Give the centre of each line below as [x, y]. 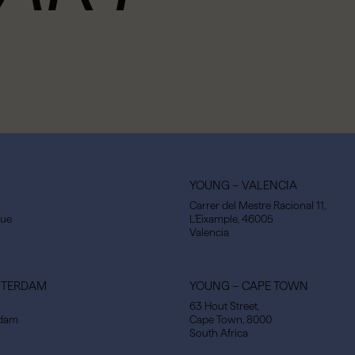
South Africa [219, 334]
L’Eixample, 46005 [231, 219]
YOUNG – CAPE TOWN [249, 286]
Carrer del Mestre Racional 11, [258, 206]
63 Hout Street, [224, 307]
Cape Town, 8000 [231, 320]
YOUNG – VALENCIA [243, 185]
